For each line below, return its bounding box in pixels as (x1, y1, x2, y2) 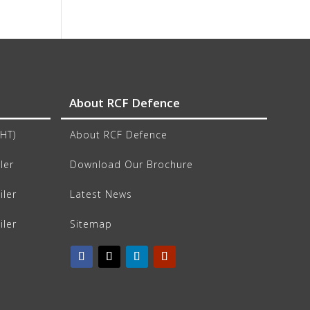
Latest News (70, 187, 133, 201)
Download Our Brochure (70, 157, 194, 171)
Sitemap (70, 217, 113, 230)
